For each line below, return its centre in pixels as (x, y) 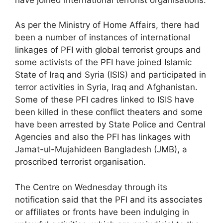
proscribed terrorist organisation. (80, 162)
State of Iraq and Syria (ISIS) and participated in (111, 75)
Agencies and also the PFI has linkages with (103, 137)
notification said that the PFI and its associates (109, 199)
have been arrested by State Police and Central (110, 124)
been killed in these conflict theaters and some (109, 112)
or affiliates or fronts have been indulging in (102, 212)
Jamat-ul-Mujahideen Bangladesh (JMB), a (101, 149)
